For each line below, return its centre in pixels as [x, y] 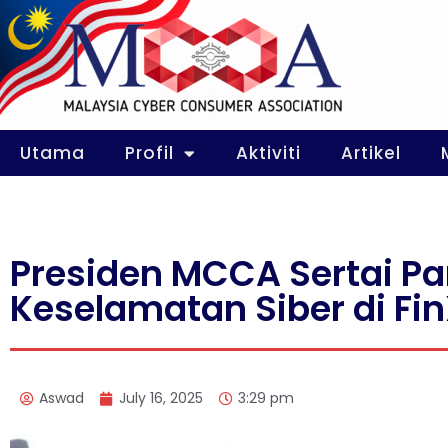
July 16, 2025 [161, 398]
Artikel [371, 153]
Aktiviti [268, 153]
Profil [149, 153]
